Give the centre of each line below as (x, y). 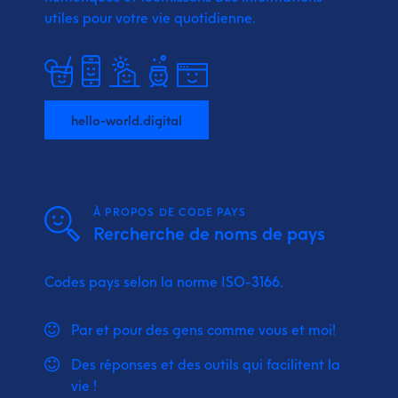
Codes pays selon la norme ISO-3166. (164, 281)
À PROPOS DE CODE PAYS (170, 211)
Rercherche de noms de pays (209, 233)
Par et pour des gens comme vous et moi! (203, 329)
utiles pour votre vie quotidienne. (150, 17)
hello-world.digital (127, 119)
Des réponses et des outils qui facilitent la (206, 364)
